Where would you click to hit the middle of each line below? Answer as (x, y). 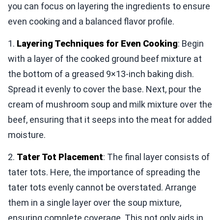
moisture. (27, 135)
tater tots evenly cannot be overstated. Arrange (102, 187)
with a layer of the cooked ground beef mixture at (105, 58)
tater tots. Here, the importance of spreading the (104, 172)
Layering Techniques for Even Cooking (97, 43)
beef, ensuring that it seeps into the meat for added (110, 119)
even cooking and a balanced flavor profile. (91, 21)
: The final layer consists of (156, 157)
